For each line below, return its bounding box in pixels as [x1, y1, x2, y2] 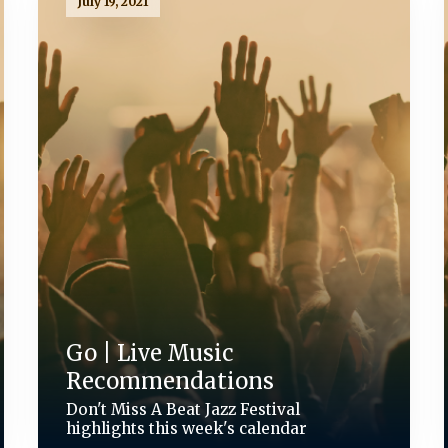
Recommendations [66, 366, 275, 395]
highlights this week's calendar [66, 418, 308, 438]
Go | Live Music [66, 338, 235, 367]
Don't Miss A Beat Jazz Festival [66, 399, 301, 419]
